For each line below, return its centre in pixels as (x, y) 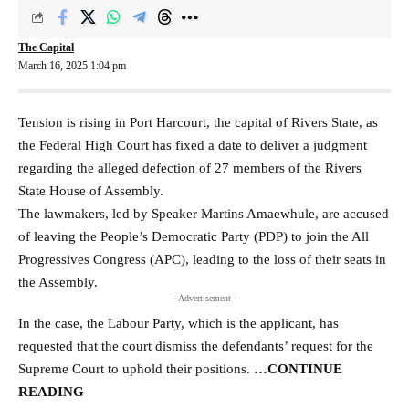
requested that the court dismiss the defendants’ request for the (196, 346)
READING (51, 391)
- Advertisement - (204, 298)
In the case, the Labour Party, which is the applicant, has (178, 323)
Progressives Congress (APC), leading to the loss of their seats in (202, 259)
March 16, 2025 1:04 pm (72, 65)
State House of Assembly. (91, 190)
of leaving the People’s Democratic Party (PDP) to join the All (194, 236)
